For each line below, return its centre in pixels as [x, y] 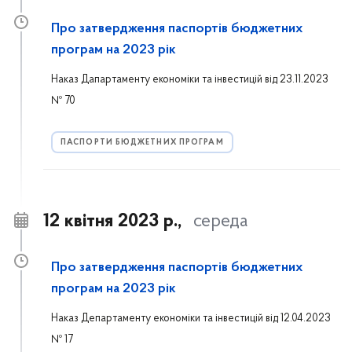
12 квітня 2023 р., [112, 222]
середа [221, 222]
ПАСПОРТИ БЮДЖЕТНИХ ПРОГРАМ [142, 143]
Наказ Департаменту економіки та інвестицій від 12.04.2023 [191, 319]
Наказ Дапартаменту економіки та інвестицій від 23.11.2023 [190, 80]
